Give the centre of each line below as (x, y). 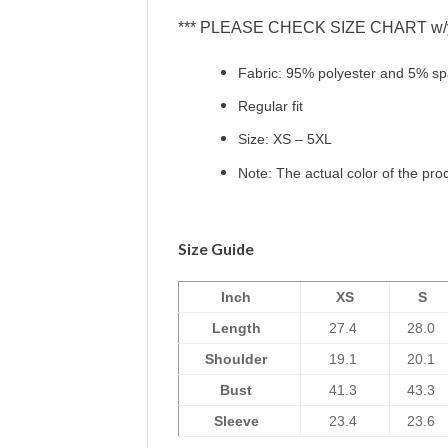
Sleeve (236, 421)
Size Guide (216, 249)
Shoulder (236, 359)
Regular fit (271, 106)
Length (236, 328)
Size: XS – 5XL (285, 139)
